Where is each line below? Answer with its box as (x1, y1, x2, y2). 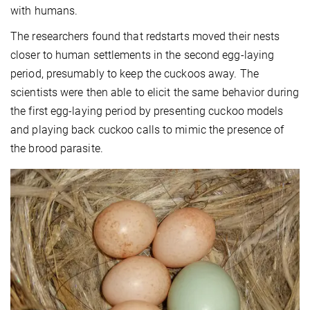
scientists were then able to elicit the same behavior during (10, 86, 300, 100)
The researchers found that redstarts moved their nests (10, 30, 280, 44)
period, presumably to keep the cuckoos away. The (10, 67, 259, 81)
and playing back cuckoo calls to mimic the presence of (10, 123, 284, 137)
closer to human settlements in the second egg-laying (10, 48, 275, 62)
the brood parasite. (10, 142, 103, 156)
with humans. (10, 4, 78, 18)
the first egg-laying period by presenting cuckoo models (10, 104, 284, 118)
